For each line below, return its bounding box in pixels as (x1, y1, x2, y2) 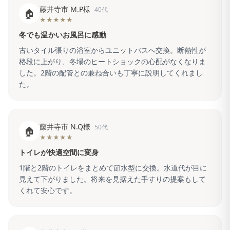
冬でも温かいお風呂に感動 (19, 31, 106, 39)
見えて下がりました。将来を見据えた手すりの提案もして (19, 174, 206, 184)
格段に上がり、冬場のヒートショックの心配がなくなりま (19, 56, 206, 66)
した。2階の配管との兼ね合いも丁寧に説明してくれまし (19, 68, 203, 78)
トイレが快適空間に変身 (19, 149, 99, 157)
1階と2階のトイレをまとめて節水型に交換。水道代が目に (19, 163, 207, 172)
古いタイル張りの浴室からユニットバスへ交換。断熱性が (19, 45, 206, 55)
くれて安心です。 (19, 185, 76, 195)
